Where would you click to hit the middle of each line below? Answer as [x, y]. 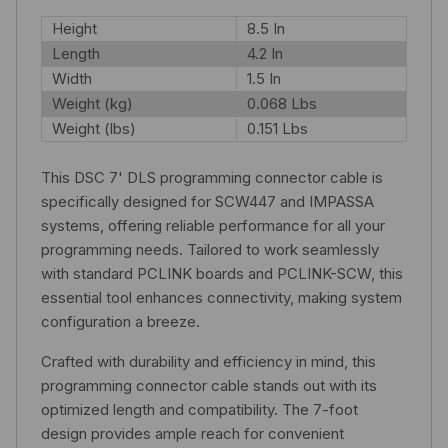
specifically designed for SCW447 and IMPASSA [207, 201]
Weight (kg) [92, 103]
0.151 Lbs [277, 128]
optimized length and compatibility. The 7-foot [199, 409]
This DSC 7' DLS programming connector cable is [212, 177]
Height [74, 28]
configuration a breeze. [120, 321]
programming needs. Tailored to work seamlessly [210, 249]
